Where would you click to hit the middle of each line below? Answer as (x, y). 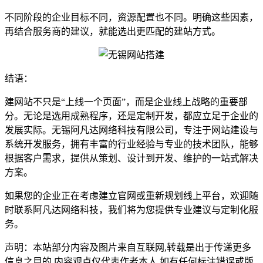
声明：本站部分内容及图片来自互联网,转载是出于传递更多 (128, 247)
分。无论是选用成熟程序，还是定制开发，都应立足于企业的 (131, 116)
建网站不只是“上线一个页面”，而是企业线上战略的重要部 (126, 102)
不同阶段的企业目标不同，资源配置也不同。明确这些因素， (131, 17)
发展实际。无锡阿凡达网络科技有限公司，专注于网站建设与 (131, 130)
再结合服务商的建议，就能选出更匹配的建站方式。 (113, 31)
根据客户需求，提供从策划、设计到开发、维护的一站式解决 (131, 158)
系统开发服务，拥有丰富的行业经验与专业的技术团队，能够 (131, 144)
